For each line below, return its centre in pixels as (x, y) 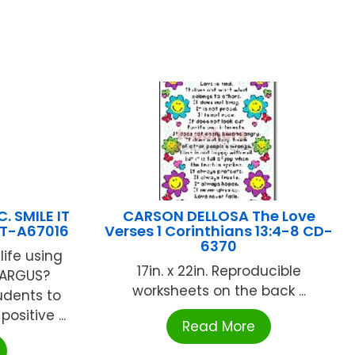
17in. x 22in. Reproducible (219, 271)
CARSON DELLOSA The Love (219, 216)
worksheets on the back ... (219, 290)
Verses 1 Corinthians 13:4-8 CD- (219, 231)
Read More (219, 326)
